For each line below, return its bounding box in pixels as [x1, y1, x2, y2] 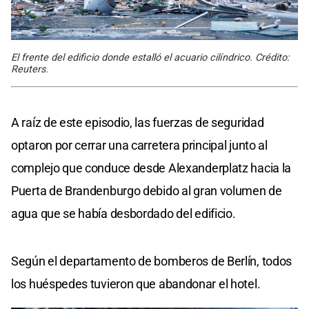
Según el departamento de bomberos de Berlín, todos [11, 253, 292, 268]
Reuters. [11, 63, 48, 75]
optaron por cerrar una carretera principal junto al [11, 137, 268, 152]
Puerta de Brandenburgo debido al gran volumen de [11, 183, 282, 198]
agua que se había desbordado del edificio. [11, 206, 236, 221]
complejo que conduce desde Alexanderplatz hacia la [11, 160, 292, 175]
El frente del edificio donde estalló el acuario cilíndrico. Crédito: [11, 51, 289, 63]
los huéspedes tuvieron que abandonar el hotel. [11, 276, 261, 291]
